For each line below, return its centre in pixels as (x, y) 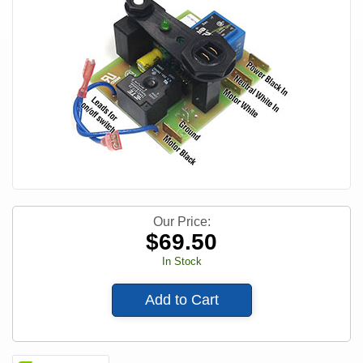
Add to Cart (181, 300)
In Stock (181, 262)
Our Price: (181, 222)
